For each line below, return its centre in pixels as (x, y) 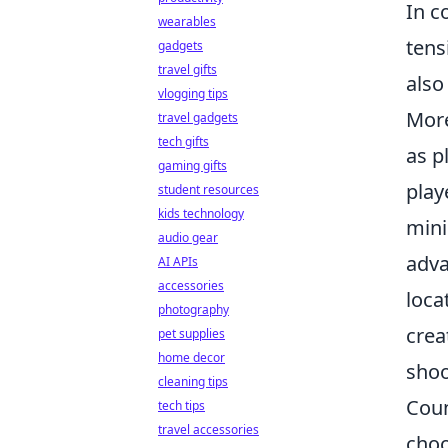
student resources (208, 189)
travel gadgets (198, 117)
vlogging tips (193, 93)
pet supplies (191, 333)
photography (193, 309)
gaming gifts (192, 165)
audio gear (188, 237)
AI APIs (178, 261)
